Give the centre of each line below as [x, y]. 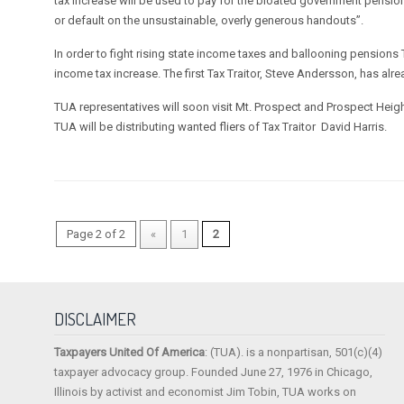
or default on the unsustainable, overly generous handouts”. [209, 21]
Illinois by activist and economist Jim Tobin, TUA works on [206, 392]
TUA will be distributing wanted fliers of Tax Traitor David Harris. [221, 127]
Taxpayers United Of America [130, 353]
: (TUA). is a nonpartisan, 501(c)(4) [294, 353]
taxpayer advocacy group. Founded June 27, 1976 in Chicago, [214, 372]
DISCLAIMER [96, 319]
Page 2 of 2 [96, 234]
